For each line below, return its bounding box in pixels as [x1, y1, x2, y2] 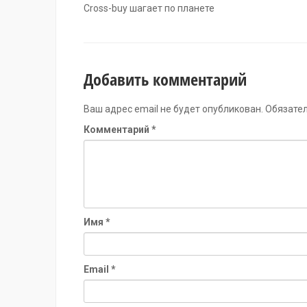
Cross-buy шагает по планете [84, 3, 214, 14]
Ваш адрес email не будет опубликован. [84, 103, 263, 114]
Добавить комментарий [84, 68, 247, 90]
